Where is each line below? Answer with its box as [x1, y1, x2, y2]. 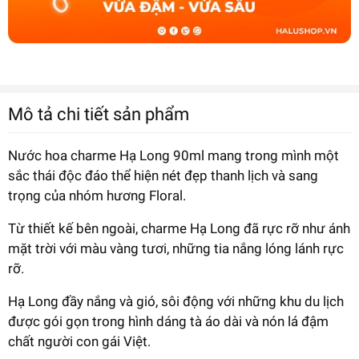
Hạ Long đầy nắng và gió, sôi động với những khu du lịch [8, 292, 344, 309]
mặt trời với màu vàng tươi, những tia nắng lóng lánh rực [8, 240, 344, 256]
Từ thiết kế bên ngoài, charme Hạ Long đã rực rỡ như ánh [8, 220, 350, 236]
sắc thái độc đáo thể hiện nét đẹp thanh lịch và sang [8, 167, 318, 184]
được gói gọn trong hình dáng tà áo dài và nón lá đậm [8, 313, 329, 329]
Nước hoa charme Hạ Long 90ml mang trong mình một [8, 147, 339, 163]
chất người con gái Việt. [8, 333, 151, 349]
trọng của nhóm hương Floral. [8, 187, 186, 204]
